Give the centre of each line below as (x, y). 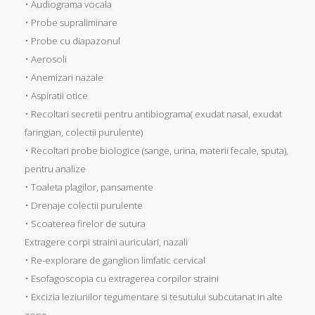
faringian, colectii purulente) (84, 132)
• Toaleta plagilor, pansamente (89, 187)
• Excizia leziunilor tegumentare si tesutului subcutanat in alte (154, 296)
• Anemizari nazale (64, 77)
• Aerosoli (46, 59)
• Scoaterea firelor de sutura (85, 223)
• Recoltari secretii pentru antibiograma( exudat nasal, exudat (153, 114)
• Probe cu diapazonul (72, 40)
